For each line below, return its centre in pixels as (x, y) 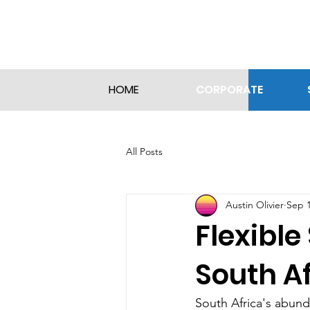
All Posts (144, 152)
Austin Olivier (255, 205)
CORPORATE (230, 89)
